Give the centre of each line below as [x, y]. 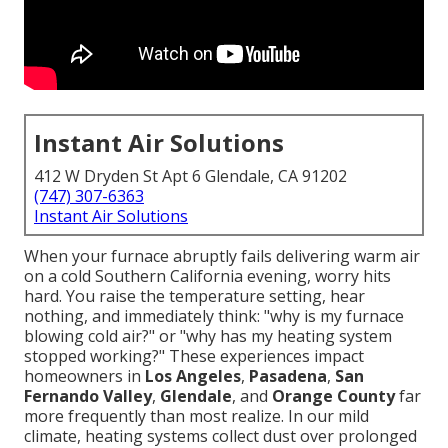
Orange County [333, 396]
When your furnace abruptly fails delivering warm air [222, 256]
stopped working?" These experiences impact [194, 356]
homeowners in [84, 376]
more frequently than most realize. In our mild [196, 416]
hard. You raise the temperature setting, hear [194, 296]
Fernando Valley [88, 396]
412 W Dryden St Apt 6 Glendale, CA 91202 [190, 176]
